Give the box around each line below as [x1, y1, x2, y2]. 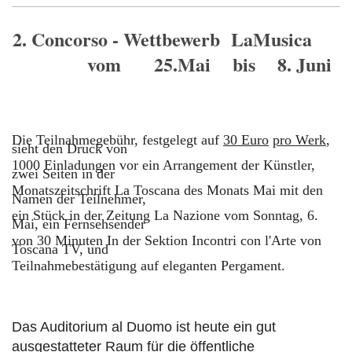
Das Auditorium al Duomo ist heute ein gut [12, 318, 276, 335]
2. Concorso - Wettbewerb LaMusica [12, 25, 340, 53]
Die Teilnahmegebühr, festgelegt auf [12, 132, 219, 148]
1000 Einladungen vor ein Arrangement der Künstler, [12, 157, 315, 174]
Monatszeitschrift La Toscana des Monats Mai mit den [12, 182, 323, 199]
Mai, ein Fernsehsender [12, 216, 145, 233]
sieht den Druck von [12, 141, 127, 157]
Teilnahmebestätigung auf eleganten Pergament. [12, 258, 285, 273]
